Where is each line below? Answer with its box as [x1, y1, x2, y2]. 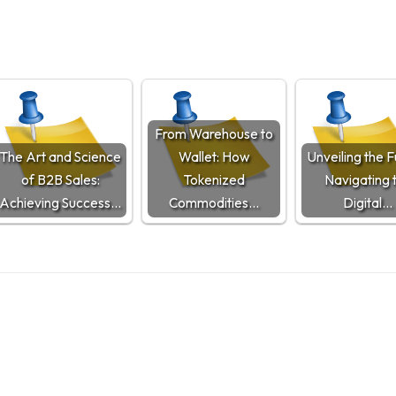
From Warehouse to [155, 126, 273, 142]
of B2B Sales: [20, 171, 100, 188]
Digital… [343, 194, 392, 211]
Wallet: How [179, 148, 249, 165]
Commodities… [169, 194, 259, 211]
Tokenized [183, 171, 245, 188]
